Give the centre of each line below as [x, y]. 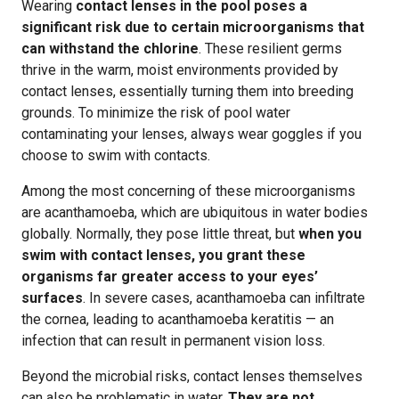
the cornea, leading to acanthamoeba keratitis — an [178, 319]
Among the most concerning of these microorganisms [188, 191]
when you [330, 234]
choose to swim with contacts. [116, 155]
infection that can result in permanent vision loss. [173, 341]
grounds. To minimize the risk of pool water [156, 113]
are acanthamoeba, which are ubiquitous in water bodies [195, 212]
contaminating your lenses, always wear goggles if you [191, 134]
